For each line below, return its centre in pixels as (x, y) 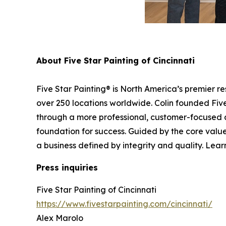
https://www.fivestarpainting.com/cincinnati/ (124, 204)
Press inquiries (67, 167)
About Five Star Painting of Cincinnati (116, 60)
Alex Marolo (60, 218)
